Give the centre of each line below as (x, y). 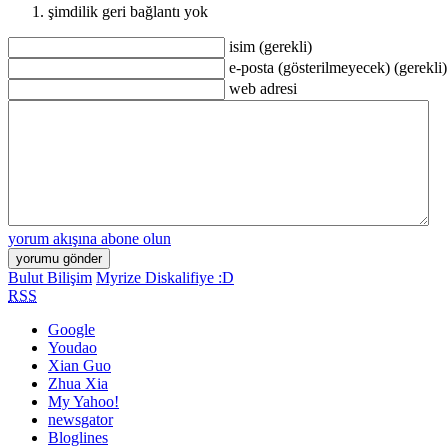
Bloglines (78, 437)
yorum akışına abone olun (89, 238)
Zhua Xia (78, 383)
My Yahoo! (83, 401)
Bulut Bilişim (50, 277)
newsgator (80, 419)
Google (71, 329)
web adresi (263, 88)
